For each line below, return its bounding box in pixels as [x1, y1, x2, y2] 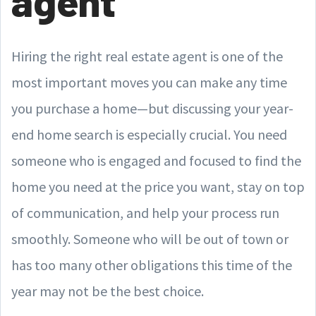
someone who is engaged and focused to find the [11, 151, 301, 169]
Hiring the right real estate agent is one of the [11, 47, 283, 65]
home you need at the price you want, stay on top [11, 177, 305, 195]
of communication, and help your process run [11, 203, 279, 221]
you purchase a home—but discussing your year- [11, 99, 293, 117]
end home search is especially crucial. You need [11, 125, 287, 143]
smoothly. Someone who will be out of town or [11, 229, 288, 248]
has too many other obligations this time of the [11, 255, 292, 274]
